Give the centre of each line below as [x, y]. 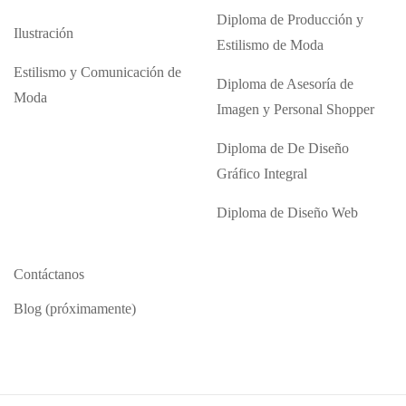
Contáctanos [49, 274]
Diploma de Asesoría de [285, 84]
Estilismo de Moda [270, 45]
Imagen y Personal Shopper [295, 109]
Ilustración [43, 33]
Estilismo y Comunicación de [97, 72]
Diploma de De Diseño [283, 148]
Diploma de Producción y [290, 19]
